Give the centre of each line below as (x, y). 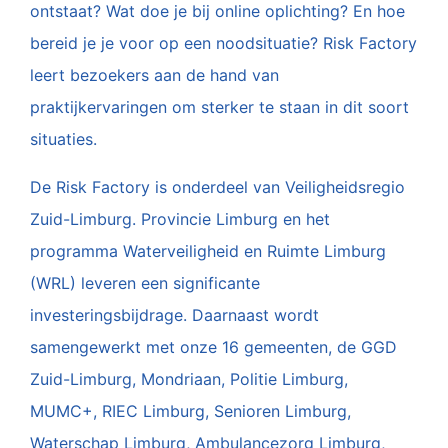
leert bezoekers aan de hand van (154, 75)
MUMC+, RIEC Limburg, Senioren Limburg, (190, 411)
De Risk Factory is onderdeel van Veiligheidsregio (217, 187)
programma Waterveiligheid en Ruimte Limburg (208, 251)
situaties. (63, 139)
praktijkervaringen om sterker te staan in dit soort (219, 107)
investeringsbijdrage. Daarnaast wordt (174, 315)
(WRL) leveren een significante (145, 283)
